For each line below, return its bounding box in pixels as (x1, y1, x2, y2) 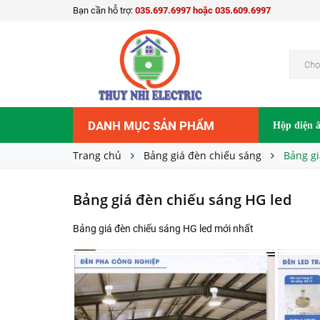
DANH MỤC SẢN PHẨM (88, 119, 214, 133)
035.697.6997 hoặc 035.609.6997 (135, 5, 271, 16)
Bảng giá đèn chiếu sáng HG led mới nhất (73, 223, 254, 234)
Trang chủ (73, 149, 121, 162)
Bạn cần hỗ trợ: (73, 5, 135, 16)
